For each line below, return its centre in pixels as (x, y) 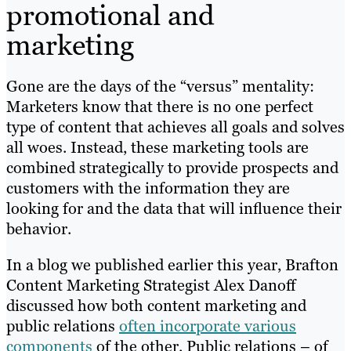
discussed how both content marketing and (156, 306)
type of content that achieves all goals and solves (175, 127)
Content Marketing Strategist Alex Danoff (151, 286)
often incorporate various (208, 326)
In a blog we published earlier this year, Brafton (172, 265)
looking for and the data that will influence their (174, 209)
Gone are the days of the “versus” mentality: (160, 87)
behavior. (39, 229)
